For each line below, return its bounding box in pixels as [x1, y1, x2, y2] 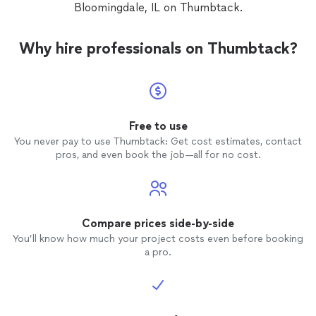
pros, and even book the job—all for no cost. [55, 149, 261, 161]
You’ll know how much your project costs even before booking [13, 233, 303, 245]
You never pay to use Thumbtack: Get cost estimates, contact [14, 135, 302, 147]
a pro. [145, 246, 171, 258]
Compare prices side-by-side [82, 217, 234, 230]
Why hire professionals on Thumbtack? [18, 39, 298, 58]
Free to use [128, 119, 188, 133]
